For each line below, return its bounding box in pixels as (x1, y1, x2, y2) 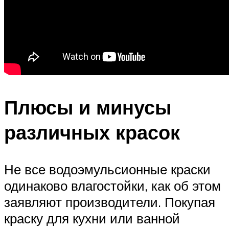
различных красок (4, 119, 180, 145)
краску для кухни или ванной (4, 210, 180, 226)
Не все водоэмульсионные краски (4, 161, 211, 177)
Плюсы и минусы (4, 94, 171, 120)
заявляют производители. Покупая (4, 193, 215, 210)
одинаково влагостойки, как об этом (4, 177, 221, 194)
